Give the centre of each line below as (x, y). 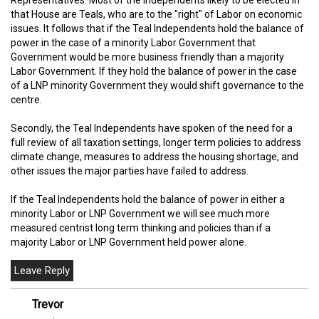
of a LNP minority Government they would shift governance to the (157, 86)
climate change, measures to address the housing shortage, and (155, 157)
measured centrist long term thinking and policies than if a (141, 228)
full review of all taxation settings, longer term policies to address (156, 143)
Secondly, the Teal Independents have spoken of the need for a (152, 129)
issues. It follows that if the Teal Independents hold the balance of (157, 29)
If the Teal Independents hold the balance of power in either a (148, 200)
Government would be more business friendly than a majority (147, 57)
